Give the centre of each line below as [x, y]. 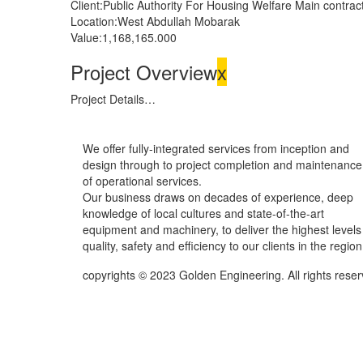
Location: [94, 21]
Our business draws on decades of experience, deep [218, 197]
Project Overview [144, 72]
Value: [86, 37]
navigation [138, 154]
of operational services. [142, 181]
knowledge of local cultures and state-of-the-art [203, 213]
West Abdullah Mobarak [179, 21]
